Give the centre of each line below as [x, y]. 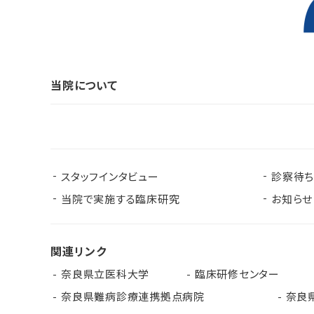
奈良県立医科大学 [105, 274]
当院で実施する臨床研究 [121, 199]
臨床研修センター [237, 274]
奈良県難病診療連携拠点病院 [138, 296]
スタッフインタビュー [110, 176]
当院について [84, 85]
